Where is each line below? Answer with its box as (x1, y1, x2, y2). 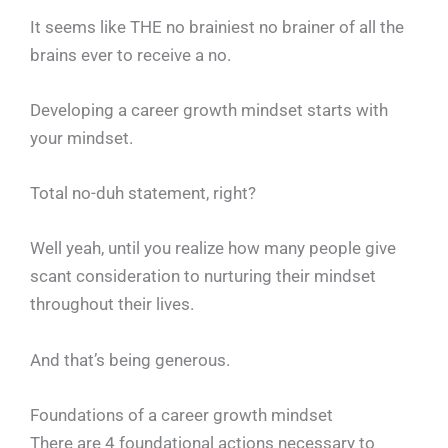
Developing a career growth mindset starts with (30, 100, 388, 121)
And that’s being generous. (30, 349, 230, 370)
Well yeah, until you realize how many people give (30, 238, 396, 259)
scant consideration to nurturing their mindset (30, 266, 376, 287)
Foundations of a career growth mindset (30, 404, 333, 425)
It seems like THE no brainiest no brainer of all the (30, 16, 404, 37)
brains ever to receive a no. (30, 44, 231, 65)
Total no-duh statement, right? (30, 183, 256, 204)
